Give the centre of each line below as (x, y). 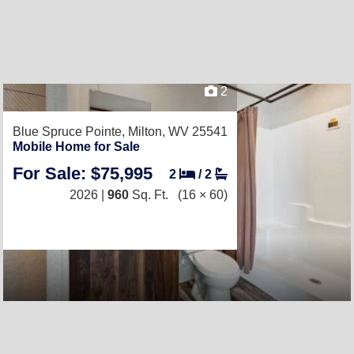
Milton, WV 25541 (178, 132)
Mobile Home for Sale (76, 147)
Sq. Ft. (149, 195)
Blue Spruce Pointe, (70, 132)
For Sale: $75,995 (83, 173)
